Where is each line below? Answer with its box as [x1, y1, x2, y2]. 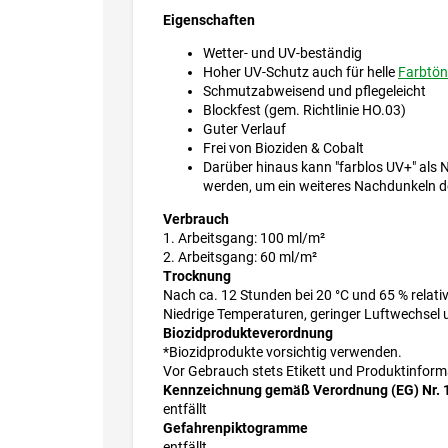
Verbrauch [163, 211, 229, 228]
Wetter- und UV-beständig [203, 45, 362, 62]
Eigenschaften [163, 12, 255, 29]
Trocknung [163, 268, 231, 285]
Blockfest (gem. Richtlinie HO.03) [203, 102, 406, 119]
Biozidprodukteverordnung [163, 325, 333, 342]
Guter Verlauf [203, 121, 286, 138]
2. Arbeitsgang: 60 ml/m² [163, 249, 317, 266]
